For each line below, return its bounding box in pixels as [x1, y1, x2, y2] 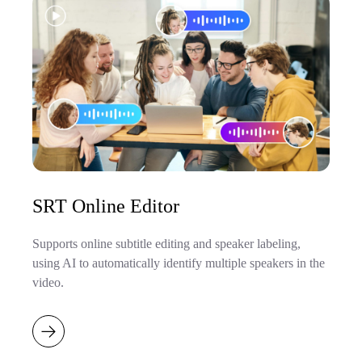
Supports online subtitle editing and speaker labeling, [32, 236, 301, 250]
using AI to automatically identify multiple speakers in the [32, 255, 325, 270]
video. [32, 275, 64, 289]
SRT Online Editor [32, 195, 179, 217]
